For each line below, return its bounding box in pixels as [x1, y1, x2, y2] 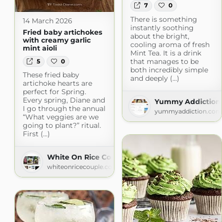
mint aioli [22, 43, 57, 53]
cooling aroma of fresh [130, 40, 210, 49]
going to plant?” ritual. [22, 121, 101, 130]
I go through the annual [22, 104, 106, 113]
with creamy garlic [22, 35, 91, 45]
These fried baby [22, 70, 79, 80]
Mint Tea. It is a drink [130, 48, 201, 57]
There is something [130, 14, 197, 24]
